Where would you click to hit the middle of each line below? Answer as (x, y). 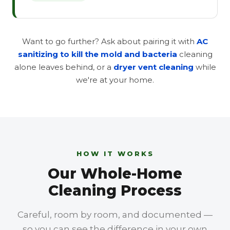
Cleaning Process (115, 190)
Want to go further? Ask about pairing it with (109, 41)
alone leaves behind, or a (64, 67)
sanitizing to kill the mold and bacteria (97, 54)
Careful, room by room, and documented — (115, 215)
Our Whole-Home (115, 174)
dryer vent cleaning (153, 67)
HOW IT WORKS (115, 154)
